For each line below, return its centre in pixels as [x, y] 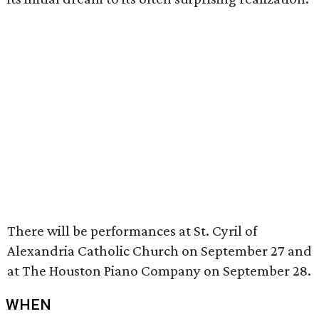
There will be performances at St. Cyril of [132, 231]
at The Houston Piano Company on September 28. [159, 271]
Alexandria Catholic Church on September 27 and [159, 251]
